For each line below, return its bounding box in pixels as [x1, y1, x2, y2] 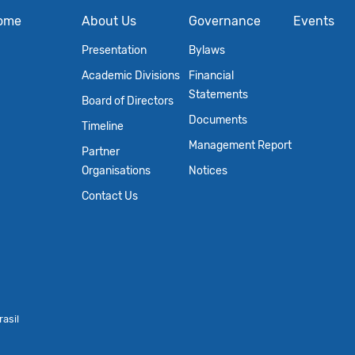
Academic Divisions [82, 69, 181, 82]
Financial [188, 69, 234, 82]
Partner [82, 145, 120, 158]
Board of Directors [82, 94, 174, 107]
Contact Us [82, 189, 139, 202]
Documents [188, 113, 247, 126]
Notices [188, 164, 227, 177]
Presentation [82, 44, 147, 56]
